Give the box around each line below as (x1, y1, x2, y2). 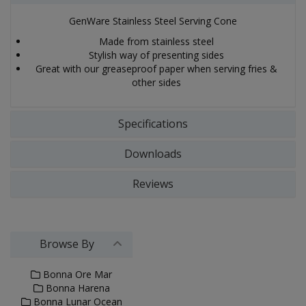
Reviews (133, 176, 173, 191)
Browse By (39, 236, 94, 251)
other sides (132, 76, 181, 89)
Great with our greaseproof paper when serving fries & (36, 62, 277, 75)
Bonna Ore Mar (40, 268, 112, 281)
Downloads (124, 146, 182, 161)
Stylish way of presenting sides (89, 48, 224, 61)
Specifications (118, 116, 188, 131)
